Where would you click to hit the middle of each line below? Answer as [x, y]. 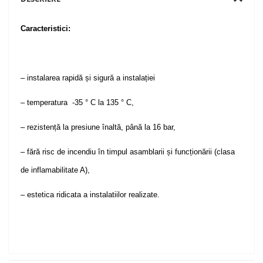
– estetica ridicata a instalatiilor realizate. [90, 195]
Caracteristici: [46, 29]
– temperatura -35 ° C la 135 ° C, [77, 103]
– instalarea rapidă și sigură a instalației [88, 78]
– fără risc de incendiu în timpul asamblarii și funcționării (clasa [128, 152]
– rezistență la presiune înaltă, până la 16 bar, [98, 127]
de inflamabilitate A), [55, 170]
